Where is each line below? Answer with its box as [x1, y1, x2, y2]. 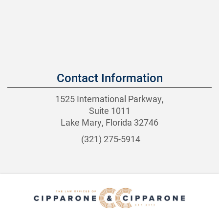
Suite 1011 [88, 104, 131, 116]
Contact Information [56, 69, 163, 86]
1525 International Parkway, [55, 92, 164, 105]
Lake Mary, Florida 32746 [61, 116, 158, 128]
